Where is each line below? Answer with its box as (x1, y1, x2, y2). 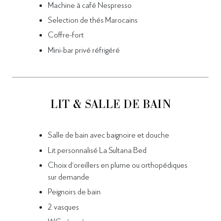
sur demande (48, 171, 89, 181)
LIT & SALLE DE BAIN (50, 97, 171, 112)
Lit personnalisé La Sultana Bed (48, 145, 148, 154)
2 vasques (48, 201, 80, 211)
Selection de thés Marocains (48, 15, 138, 25)
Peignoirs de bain (48, 186, 101, 196)
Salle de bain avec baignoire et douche (48, 130, 169, 140)
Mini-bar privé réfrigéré (48, 44, 120, 54)
